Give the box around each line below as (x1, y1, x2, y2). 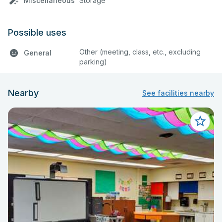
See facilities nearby (142, 89, 214, 97)
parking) (79, 57, 107, 66)
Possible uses (8, 27, 66, 38)
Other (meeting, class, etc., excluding (79, 47, 201, 56)
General (24, 48, 52, 57)
